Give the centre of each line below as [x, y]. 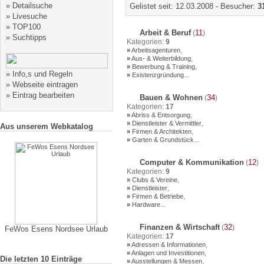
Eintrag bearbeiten [43, 95]
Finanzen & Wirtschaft [179, 227]
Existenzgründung [157, 75]
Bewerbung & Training [163, 67]
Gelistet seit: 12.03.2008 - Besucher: [193, 6]
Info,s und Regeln [42, 74]
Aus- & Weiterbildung [161, 58]
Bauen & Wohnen [170, 98]
